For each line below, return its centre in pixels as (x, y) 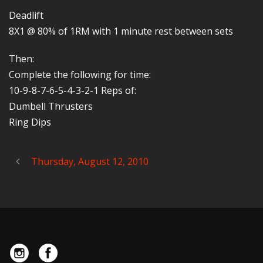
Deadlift (26, 15)
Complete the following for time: (80, 75)
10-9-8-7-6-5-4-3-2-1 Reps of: (73, 90)
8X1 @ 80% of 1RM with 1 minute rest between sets (121, 31)
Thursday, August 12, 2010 (90, 161)
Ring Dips (30, 122)
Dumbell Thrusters (51, 106)
